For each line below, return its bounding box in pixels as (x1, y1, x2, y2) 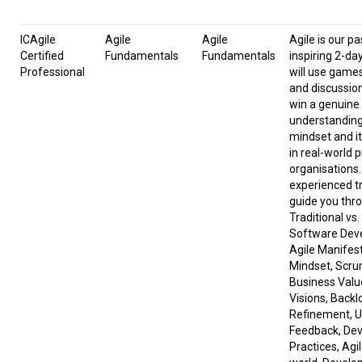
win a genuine (289, 98, 360, 112)
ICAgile (20, 33, 56, 47)
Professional (20, 65, 85, 79)
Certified (20, 49, 64, 63)
